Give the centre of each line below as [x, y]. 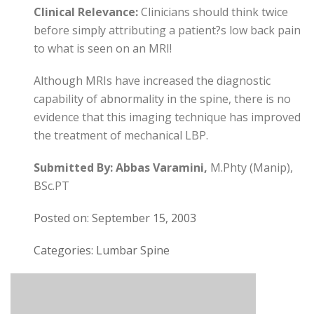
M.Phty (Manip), [250, 168]
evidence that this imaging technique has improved [167, 117]
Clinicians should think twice [214, 12]
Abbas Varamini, [160, 168]
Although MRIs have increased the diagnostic [152, 81]
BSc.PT [51, 186]
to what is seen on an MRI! [102, 48]
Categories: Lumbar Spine [101, 250]
